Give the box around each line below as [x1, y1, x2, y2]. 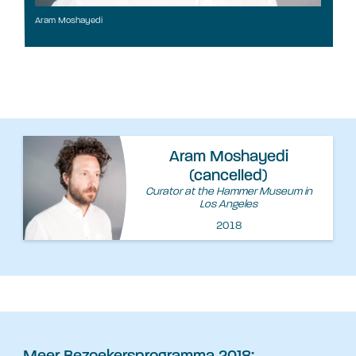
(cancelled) [189, 168, 268, 184]
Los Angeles [199, 198, 257, 211]
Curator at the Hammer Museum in [145, 185, 312, 198]
